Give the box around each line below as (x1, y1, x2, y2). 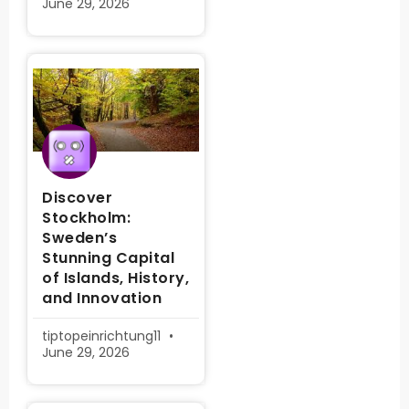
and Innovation (42, 288, 162, 309)
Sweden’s (42, 227, 117, 248)
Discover (42, 187, 112, 208)
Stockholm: (42, 207, 131, 228)
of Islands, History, (42, 267, 189, 288)
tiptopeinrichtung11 (42, 327, 164, 345)
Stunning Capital (42, 247, 174, 268)
